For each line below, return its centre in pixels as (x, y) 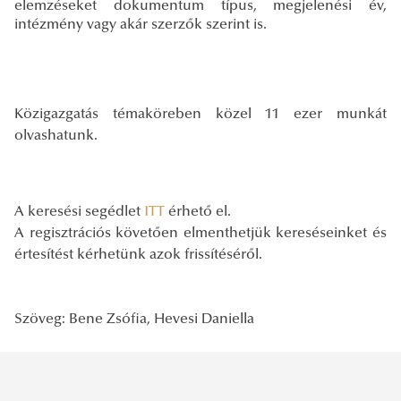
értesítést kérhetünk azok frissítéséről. (138, 255)
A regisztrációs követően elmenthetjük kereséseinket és (200, 233)
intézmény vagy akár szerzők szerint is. (141, 25)
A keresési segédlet (79, 212)
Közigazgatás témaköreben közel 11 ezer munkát (200, 114)
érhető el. (198, 212)
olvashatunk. (56, 136)
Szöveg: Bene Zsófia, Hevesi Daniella (134, 319)
